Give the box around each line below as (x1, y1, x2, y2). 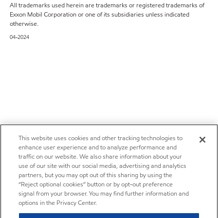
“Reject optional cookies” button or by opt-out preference (18, 180, 173, 189)
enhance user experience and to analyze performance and (18, 143, 177, 152)
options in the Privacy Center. (18, 199, 97, 207)
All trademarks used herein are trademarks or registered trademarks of (10, 1, 204, 10)
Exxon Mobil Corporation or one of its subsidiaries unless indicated (10, 10, 189, 19)
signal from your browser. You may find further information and (18, 189, 189, 198)
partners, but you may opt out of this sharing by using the (18, 171, 173, 180)
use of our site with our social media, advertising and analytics (18, 162, 187, 170)
